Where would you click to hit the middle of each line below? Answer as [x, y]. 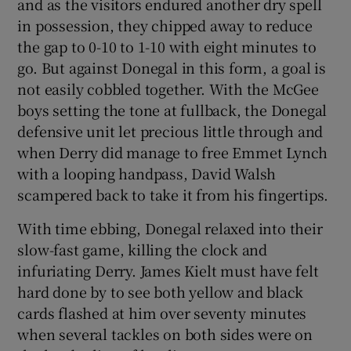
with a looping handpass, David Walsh [147, 173]
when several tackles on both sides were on [165, 333]
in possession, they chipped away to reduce [165, 25]
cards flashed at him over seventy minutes [162, 312]
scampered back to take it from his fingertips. [173, 194]
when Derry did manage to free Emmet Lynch [173, 152]
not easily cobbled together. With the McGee [168, 88]
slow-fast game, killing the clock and [143, 249]
